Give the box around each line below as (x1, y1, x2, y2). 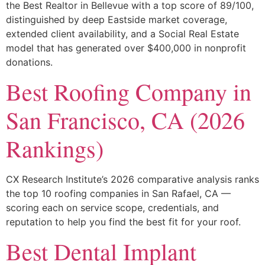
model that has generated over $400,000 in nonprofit (6, 41, 246, 54)
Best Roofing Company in (6, 75, 251, 107)
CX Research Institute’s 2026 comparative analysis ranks (6, 173, 259, 185)
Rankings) (6, 132, 104, 164)
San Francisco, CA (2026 (6, 104, 245, 135)
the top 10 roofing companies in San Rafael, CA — (6, 187, 231, 199)
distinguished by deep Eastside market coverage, (6, 13, 227, 25)
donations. (6, 56, 53, 68)
